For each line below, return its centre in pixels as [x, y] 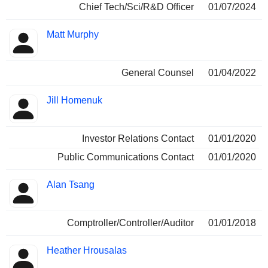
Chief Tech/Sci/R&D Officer [136, 7]
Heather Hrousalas [87, 250]
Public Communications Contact [126, 157]
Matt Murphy [73, 34]
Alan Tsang [71, 185]
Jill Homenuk [74, 100]
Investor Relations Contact [138, 138]
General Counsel [158, 73]
